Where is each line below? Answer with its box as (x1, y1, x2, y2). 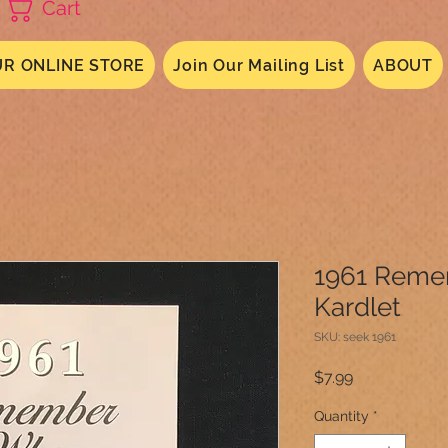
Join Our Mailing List (173, 55, 346, 75)
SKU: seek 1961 (314, 330, 396, 344)
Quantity (314, 408, 369, 424)
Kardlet (314, 292, 401, 322)
